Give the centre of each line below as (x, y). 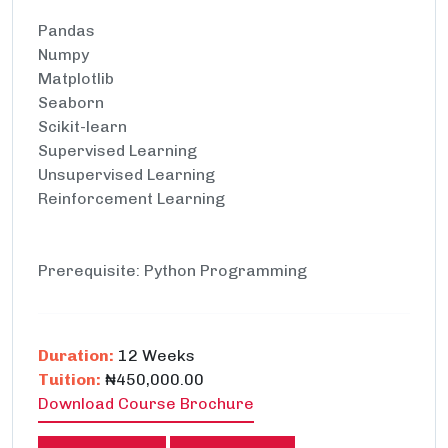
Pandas (66, 30)
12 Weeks (154, 355)
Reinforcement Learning (131, 198)
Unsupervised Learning (126, 174)
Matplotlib (76, 78)
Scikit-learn (82, 126)
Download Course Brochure (146, 403)
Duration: (76, 355)
